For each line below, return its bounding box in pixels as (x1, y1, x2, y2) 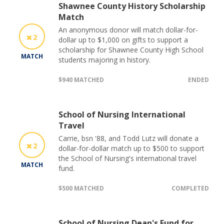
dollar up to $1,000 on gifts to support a (58, 34, 188, 44)
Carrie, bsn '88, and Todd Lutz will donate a (58, 133, 198, 143)
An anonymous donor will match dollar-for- (58, 24, 198, 34)
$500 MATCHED (58, 183, 104, 192)
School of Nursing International (58, 108, 185, 120)
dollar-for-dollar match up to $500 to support (58, 143, 204, 153)
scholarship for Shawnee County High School (58, 44, 203, 54)
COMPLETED (171, 183, 209, 192)
